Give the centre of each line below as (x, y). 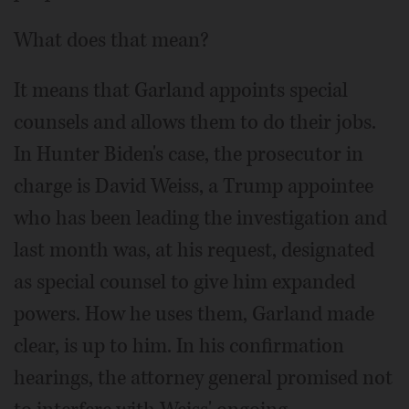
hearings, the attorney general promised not (203, 378)
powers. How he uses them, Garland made (194, 315)
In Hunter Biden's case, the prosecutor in (189, 155)
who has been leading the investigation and (200, 219)
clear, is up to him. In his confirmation (179, 346)
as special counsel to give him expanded (184, 283)
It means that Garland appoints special (181, 91)
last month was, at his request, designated (194, 251)
